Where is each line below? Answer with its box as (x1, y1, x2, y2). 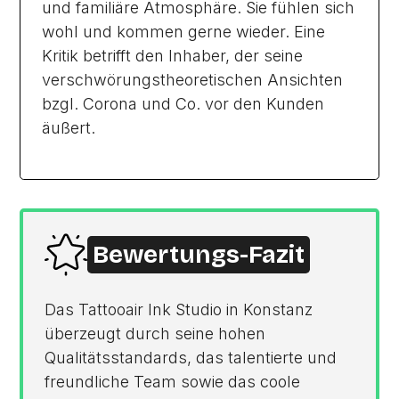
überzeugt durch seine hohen (45, 324, 266, 343)
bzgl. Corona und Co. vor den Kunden (42, 94, 325, 113)
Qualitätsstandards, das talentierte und (45, 348, 338, 367)
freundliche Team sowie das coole (45, 372, 301, 391)
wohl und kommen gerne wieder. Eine (42, 22, 326, 41)
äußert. (42, 118, 96, 137)
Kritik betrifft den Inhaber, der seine (42, 46, 304, 65)
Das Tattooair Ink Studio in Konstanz (45, 300, 313, 319)
